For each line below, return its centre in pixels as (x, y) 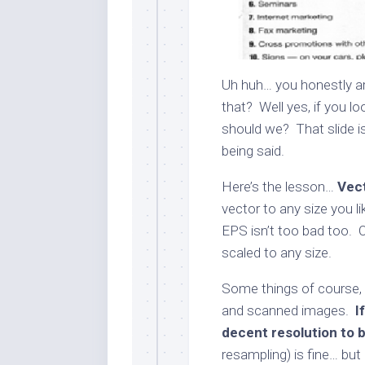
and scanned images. (288, 311)
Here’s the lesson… (279, 187)
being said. (253, 151)
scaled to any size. (277, 253)
